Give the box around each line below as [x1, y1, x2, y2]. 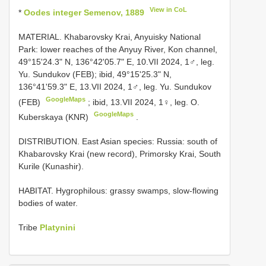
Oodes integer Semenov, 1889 [24, 7, 144, 17]
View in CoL [150, 6, 188, 13]
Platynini [40, 222, 75, 232]
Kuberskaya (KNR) [18, 112, 88, 122]
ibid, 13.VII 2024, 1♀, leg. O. [93, 97, 200, 107]
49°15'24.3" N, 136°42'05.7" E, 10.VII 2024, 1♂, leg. [18, 56, 214, 66]
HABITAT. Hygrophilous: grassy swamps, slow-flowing [18, 185, 218, 195]
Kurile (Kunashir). [18, 161, 84, 171]
